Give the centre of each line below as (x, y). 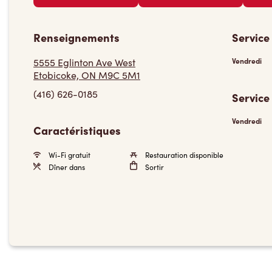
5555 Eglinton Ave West (84, 62)
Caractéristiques (77, 130)
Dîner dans (66, 167)
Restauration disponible (183, 155)
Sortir (153, 167)
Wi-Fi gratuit (69, 155)
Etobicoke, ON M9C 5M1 (87, 75)
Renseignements (76, 37)
